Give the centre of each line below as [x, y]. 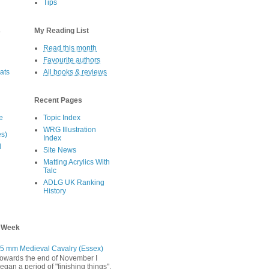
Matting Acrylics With [77, 162]
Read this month [70, 48]
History [55, 191]
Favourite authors [72, 60]
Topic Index [62, 118]
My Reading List [62, 31]
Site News [60, 150]
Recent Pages [58, 101]
